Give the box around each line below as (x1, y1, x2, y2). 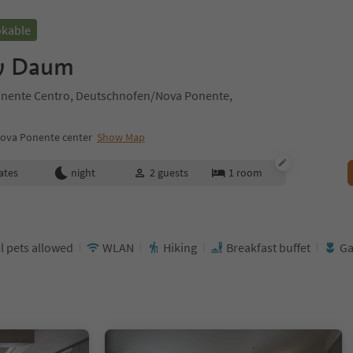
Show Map (97, 130, 145, 144)
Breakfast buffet (226, 239, 310, 255)
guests (157, 165, 188, 180)
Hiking (163, 239, 197, 255)
